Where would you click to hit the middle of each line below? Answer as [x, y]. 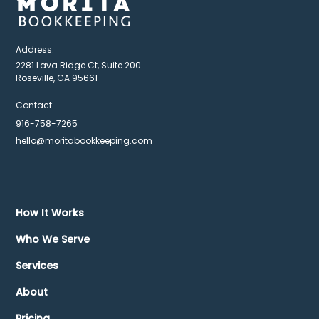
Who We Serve [53, 239]
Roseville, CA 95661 [57, 78]
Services [37, 265]
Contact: [35, 105]
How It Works [50, 213]
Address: [35, 49]
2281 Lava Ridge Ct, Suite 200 [79, 65]
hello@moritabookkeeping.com [84, 140]
